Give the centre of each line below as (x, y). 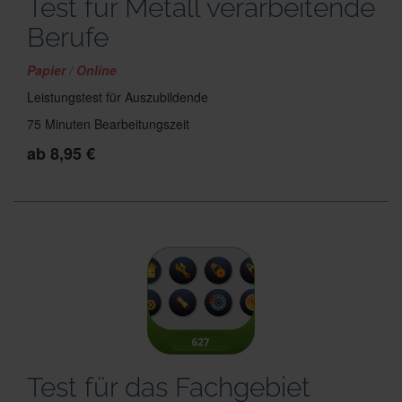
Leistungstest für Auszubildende (118, 97)
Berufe (68, 37)
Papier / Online (72, 70)
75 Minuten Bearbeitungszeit (108, 124)
